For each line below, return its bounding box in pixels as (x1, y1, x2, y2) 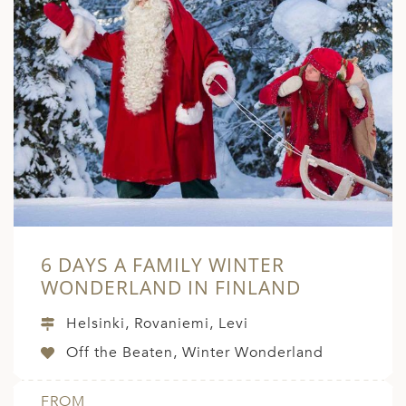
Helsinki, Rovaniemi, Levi (66, 314, 248, 334)
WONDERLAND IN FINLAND (41, 275, 301, 301)
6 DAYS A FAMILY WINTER (41, 252, 285, 278)
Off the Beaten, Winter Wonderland (66, 343, 324, 363)
